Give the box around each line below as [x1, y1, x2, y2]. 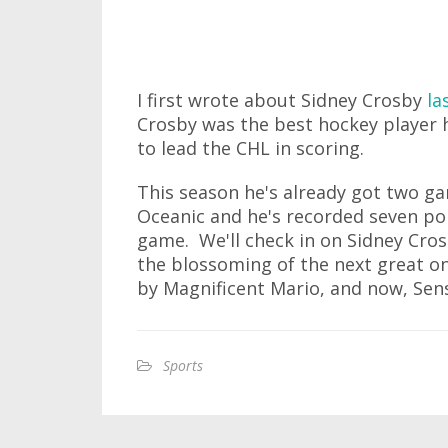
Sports [163, 356, 203, 375]
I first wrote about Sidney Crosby [137, 88, 427, 112]
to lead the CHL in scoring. [137, 136, 364, 160]
